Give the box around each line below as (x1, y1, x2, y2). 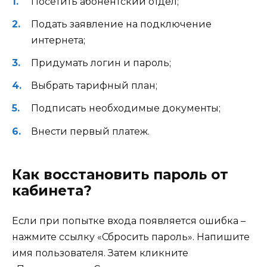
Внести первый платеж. (31, 125, 150, 137)
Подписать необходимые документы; (31, 103, 221, 114)
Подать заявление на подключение (31, 18, 212, 30)
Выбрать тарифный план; (31, 80, 157, 92)
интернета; (31, 34, 85, 46)
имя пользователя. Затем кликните (12, 247, 188, 259)
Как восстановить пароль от (12, 166, 228, 183)
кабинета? (12, 182, 92, 199)
